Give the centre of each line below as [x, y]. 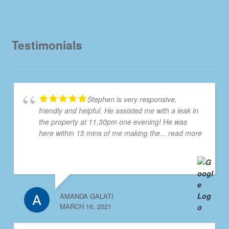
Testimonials [47, 45]
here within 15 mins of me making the [99, 133]
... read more [181, 133]
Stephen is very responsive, [132, 99]
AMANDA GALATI [86, 196]
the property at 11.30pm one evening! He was [113, 122]
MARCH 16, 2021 [85, 207]
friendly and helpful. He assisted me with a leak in [118, 111]
